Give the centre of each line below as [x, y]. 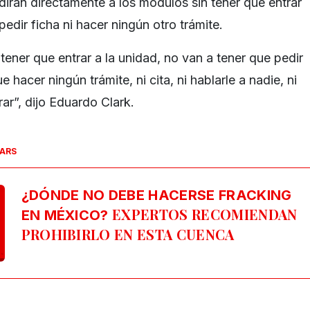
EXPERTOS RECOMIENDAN [203, 215]
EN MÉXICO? [65, 216]
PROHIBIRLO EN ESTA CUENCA [128, 235]
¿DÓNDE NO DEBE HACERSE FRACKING [156, 195]
